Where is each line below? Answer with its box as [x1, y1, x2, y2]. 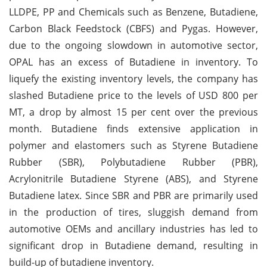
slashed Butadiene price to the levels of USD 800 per [9, 88, 258, 102]
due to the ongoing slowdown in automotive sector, [9, 38, 258, 52]
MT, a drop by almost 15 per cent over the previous [9, 105, 258, 119]
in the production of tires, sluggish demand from [9, 205, 258, 219]
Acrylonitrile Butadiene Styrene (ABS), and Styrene [9, 172, 258, 185]
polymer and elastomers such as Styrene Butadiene [9, 138, 258, 152]
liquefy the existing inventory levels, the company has [9, 72, 258, 85]
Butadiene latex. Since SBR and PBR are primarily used [9, 188, 258, 202]
